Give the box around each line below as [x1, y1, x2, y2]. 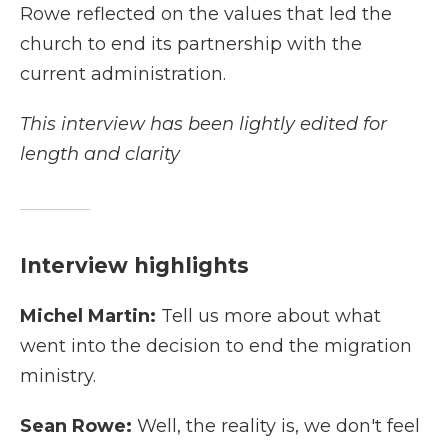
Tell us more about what [156, 305, 381, 327]
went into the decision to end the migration [20, 335, 412, 357]
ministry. [20, 365, 96, 387]
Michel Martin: [20, 305, 156, 327]
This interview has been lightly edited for [20, 113, 387, 135]
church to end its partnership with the [20, 33, 362, 55]
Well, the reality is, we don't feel [137, 415, 420, 437]
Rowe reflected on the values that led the [20, 3, 392, 25]
